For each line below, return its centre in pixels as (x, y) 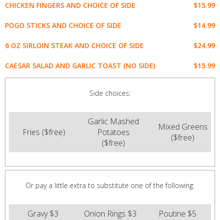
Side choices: (110, 93)
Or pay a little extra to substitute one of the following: (110, 186)
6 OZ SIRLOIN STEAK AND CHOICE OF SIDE (74, 46)
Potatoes (113, 132)
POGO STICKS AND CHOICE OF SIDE (63, 26)
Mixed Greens (183, 127)
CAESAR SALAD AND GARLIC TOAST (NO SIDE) (80, 66)
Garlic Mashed (113, 122)
